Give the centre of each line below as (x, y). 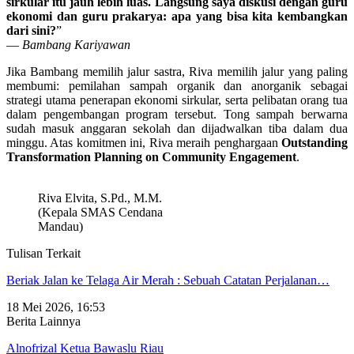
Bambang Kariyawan (76, 44)
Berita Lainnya (43, 321)
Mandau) (60, 226)
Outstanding (314, 142)
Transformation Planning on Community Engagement (151, 156)
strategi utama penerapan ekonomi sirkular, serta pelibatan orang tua (177, 100)
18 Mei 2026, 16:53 (56, 307)
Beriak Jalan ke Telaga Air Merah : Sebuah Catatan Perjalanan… (168, 280)
